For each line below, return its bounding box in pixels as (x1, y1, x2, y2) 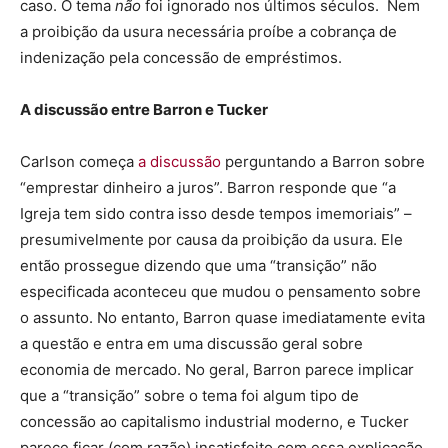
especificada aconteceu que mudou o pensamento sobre (20, 281, 421, 301)
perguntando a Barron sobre (225, 151, 425, 171)
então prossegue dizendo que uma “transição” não (20, 255, 377, 275)
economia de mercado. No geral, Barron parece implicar (20, 359, 414, 379)
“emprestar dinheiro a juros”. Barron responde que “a (20, 177, 396, 197)
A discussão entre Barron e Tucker (20, 99, 268, 119)
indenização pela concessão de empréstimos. (20, 47, 342, 67)
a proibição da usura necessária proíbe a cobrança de (20, 21, 397, 41)
